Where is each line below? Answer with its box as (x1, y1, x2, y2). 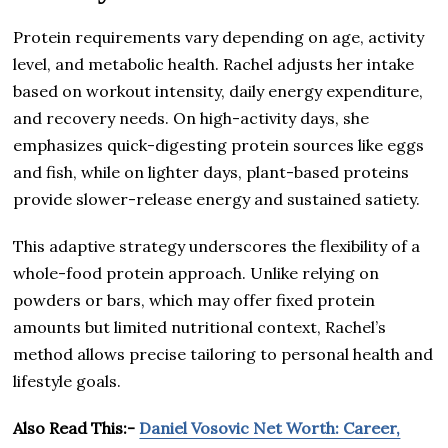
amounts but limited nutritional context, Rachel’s (13, 316, 387, 337)
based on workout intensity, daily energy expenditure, (13, 80, 424, 101)
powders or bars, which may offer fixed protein (13, 289, 376, 310)
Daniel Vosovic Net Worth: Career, (139, 417, 401, 438)
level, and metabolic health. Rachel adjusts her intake (13, 53, 415, 74)
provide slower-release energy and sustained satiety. (13, 188, 421, 209)
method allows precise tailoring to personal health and (13, 343, 434, 364)
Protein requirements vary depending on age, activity (13, 26, 425, 47)
